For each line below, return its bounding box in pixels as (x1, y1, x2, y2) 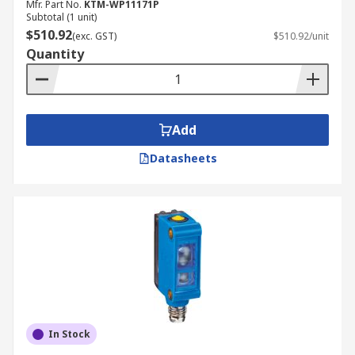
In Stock (48, 327, 90, 341)
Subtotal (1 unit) (26, 10, 97, 24)
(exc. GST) (72, 29, 116, 43)
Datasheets (149, 151, 217, 166)
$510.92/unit (273, 29, 329, 43)
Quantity (26, 45, 84, 63)
